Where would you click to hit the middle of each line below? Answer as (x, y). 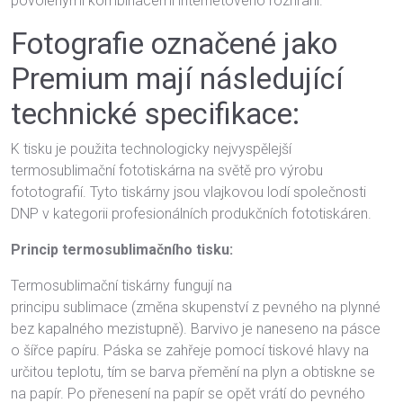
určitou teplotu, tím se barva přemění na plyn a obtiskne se (193, 372)
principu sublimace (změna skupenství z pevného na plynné (196, 307)
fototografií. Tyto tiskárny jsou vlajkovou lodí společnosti (188, 192)
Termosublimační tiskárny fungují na (121, 286)
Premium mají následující (177, 79)
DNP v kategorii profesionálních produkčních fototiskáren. (191, 214)
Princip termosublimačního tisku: (122, 250)
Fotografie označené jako (174, 44)
